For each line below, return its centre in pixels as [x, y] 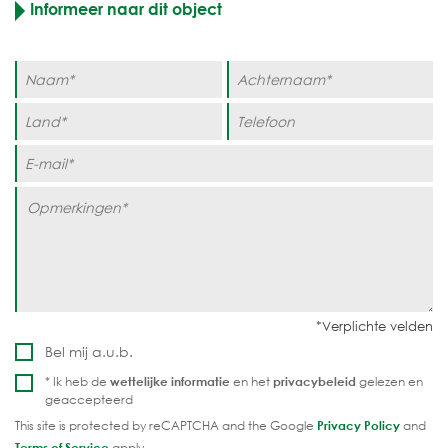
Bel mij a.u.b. [89, 352]
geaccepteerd [89, 400]
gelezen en [389, 382]
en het [251, 382]
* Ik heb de [77, 382]
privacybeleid [314, 381]
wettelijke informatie [170, 381]
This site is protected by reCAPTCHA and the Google [166, 426]
